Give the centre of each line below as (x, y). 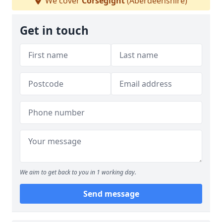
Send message (111, 194)
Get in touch (54, 30)
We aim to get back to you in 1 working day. (78, 172)
